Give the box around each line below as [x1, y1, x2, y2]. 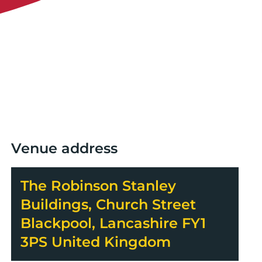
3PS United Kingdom [20, 233, 171, 250]
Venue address [11, 139, 118, 157]
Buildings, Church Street [20, 195, 196, 213]
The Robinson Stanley [20, 177, 176, 194]
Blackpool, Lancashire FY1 [20, 214, 206, 232]
